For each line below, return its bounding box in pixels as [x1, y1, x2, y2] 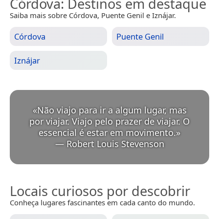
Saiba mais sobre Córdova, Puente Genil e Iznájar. [10, 10, 176, 21]
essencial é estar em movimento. [39, 127, 176, 139]
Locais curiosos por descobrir [10, 182, 190, 200]
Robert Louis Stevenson [66, 138, 164, 150]
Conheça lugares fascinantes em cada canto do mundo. [10, 197, 195, 208]
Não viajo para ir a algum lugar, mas [37, 104, 187, 116]
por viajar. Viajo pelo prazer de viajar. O [29, 115, 190, 128]
